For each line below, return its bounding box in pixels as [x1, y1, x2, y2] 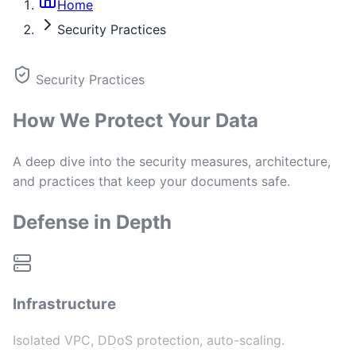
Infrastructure [13, 295, 116, 314]
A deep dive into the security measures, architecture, [13, 153, 331, 169]
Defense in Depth [13, 210, 172, 234]
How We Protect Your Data [13, 108, 258, 132]
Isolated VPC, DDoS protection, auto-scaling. [13, 332, 284, 349]
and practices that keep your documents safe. [13, 172, 290, 189]
